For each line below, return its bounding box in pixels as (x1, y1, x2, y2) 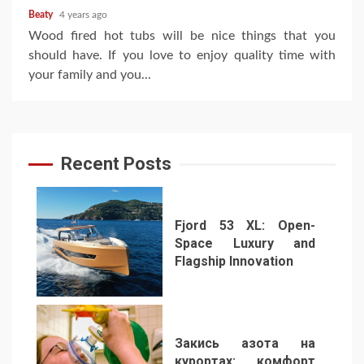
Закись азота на (175, 336, 315, 352)
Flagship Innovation (175, 253, 294, 270)
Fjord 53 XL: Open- (175, 218, 315, 234)
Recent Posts (61, 154, 171, 175)
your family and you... (28, 68, 151, 82)
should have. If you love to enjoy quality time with (28, 49, 336, 63)
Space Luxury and (175, 236, 315, 252)
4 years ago (59, 10, 107, 20)
